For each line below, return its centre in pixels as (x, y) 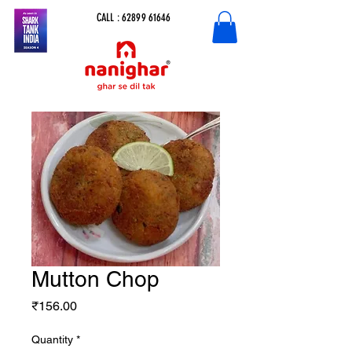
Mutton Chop (95, 279)
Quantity (52, 339)
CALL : (109, 18)
